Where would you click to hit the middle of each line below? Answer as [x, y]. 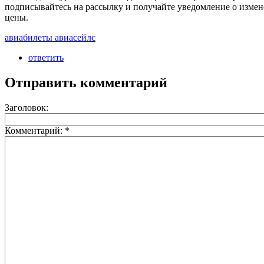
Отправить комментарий [86, 82]
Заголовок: [27, 107]
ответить [46, 57]
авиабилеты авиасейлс [50, 37]
